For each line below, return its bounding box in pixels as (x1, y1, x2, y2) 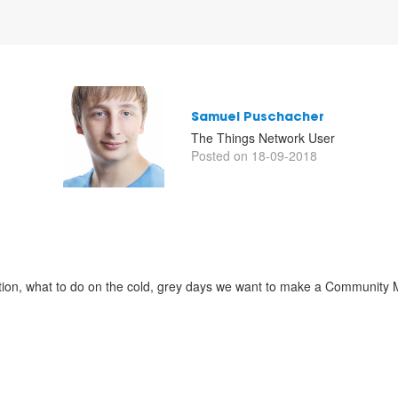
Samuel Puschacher (191, 112, 324, 124)
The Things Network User (191, 129, 335, 147)
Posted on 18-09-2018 (191, 147, 317, 164)
